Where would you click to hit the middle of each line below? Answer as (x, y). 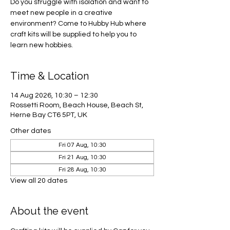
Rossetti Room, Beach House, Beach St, (77, 105)
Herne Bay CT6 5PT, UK (49, 115)
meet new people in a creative (61, 13)
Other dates (31, 131)
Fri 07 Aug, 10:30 (82, 145)
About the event (49, 211)
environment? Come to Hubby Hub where (78, 24)
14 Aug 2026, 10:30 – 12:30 (54, 95)
